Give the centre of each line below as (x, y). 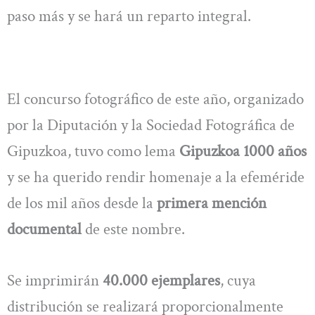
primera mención (210, 203)
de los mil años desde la (80, 203)
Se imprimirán (55, 281)
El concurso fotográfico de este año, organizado (155, 99)
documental (46, 229)
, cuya (238, 281)
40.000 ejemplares (161, 281)
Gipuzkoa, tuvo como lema (93, 151)
